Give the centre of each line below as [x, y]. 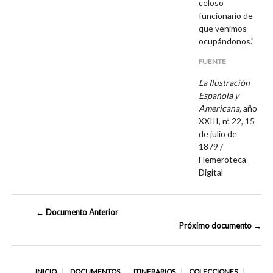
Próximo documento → [220, 226]
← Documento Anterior [77, 212]
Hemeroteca [223, 159]
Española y [219, 95]
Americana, [221, 108]
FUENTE [213, 61]
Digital [212, 172]
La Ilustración [225, 82]
